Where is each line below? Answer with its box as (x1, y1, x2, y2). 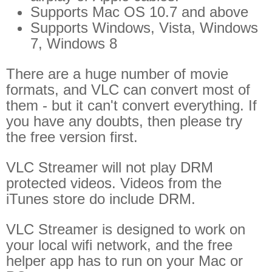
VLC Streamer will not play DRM (6, 159, 213, 175)
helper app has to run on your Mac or (6, 253, 243, 269)
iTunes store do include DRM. (6, 191, 195, 207)
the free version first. (6, 129, 138, 145)
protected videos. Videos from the (6, 175, 222, 191)
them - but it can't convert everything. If (6, 97, 257, 114)
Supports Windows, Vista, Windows (30, 19, 258, 36)
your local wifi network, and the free (6, 237, 233, 253)
